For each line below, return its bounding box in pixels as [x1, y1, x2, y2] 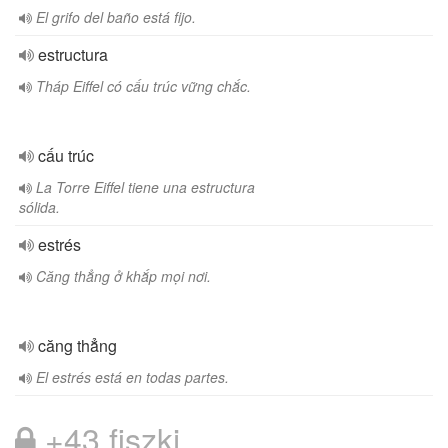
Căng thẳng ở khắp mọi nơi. [36, 266, 211, 286]
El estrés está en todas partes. [36, 367, 229, 387]
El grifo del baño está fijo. [36, 7, 196, 27]
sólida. [19, 197, 60, 217]
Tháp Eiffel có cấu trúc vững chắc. [36, 76, 251, 96]
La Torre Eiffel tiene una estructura [36, 177, 255, 197]
